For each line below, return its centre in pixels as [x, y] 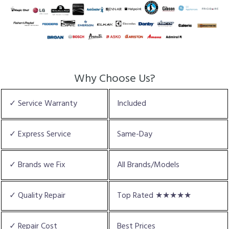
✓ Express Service [40, 134]
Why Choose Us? [114, 79]
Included [132, 104]
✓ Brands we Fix [37, 165]
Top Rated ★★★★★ [154, 196]
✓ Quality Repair [37, 196]
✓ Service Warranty [43, 104]
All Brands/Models [148, 165]
